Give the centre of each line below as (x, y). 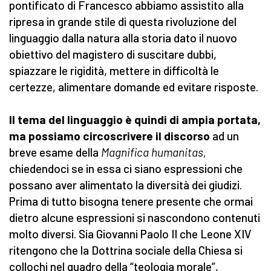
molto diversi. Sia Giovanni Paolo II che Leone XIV (130, 234)
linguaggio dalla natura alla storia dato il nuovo (123, 38)
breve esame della (55, 152)
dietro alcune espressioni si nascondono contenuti (135, 218)
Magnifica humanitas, (154, 152)
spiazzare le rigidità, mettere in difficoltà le (114, 71)
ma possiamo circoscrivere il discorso (109, 136)
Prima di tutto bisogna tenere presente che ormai (131, 201)
